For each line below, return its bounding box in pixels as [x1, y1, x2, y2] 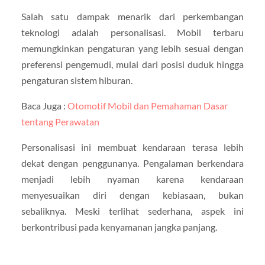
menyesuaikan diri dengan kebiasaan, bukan [21, 189, 244, 201]
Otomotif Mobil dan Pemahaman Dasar [67, 100, 228, 112]
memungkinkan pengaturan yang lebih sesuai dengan [21, 43, 244, 54]
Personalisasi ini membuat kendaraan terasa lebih [21, 141, 244, 153]
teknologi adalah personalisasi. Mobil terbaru [21, 27, 244, 38]
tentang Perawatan [21, 116, 99, 128]
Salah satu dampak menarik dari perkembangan [21, 11, 244, 22]
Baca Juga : [21, 100, 67, 112]
